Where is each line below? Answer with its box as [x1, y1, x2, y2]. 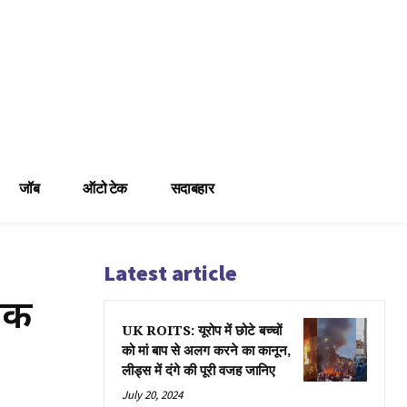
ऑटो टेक [83, 178, 127, 197]
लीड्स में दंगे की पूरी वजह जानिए [122, 362, 275, 379]
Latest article [104, 258, 237, 287]
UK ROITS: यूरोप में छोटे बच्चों [122, 323, 282, 339]
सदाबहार [170, 178, 213, 197]
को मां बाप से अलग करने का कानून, [122, 342, 291, 359]
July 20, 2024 [122, 386, 183, 402]
